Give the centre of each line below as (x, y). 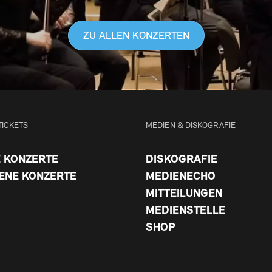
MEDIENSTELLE (185, 211)
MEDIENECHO (181, 177)
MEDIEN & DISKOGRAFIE (191, 126)
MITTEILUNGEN (184, 194)
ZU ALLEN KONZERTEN (136, 36)
